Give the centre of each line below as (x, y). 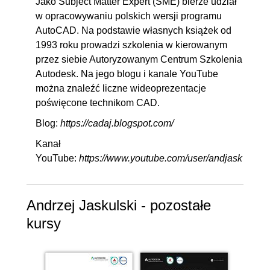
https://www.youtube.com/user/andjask (161, 159)
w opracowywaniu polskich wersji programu (129, 16)
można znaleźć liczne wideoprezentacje (121, 89)
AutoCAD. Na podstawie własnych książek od (133, 31)
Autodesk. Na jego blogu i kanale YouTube (127, 74)
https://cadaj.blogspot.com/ (117, 124)
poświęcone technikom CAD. (98, 103)
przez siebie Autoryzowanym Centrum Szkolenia (139, 60)
